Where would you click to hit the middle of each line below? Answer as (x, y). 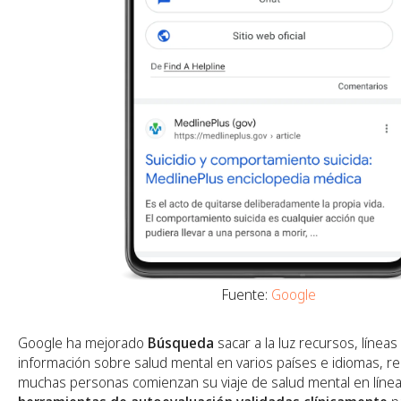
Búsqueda (181, 342)
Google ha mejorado (83, 342)
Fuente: (246, 294)
